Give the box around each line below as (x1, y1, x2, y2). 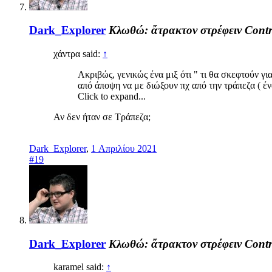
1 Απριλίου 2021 (91, 143, 157, 154)
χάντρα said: (53, 48, 103, 59)
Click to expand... (78, 90, 146, 101)
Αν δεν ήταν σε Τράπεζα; (53, 111, 151, 122)
